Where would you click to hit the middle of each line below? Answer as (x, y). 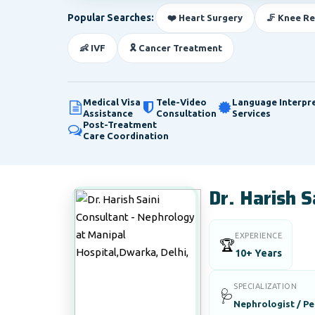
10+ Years (258, 253)
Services (251, 113)
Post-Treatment (120, 124)
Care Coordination (126, 136)
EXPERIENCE (258, 236)
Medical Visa (112, 102)
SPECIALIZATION (265, 286)
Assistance (108, 113)
